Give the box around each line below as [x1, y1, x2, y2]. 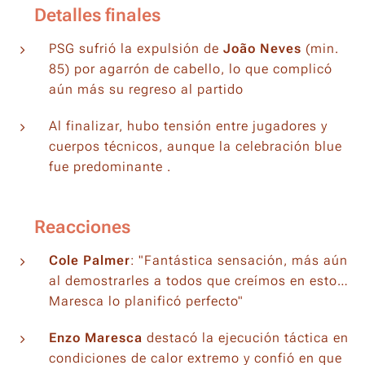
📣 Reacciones [8, 216, 130, 237]
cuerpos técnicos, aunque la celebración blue [49, 138, 342, 154]
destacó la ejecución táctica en [143, 329, 349, 345]
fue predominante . [49, 158, 171, 174]
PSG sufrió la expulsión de [49, 40, 223, 56]
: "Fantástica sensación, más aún [130, 252, 348, 268]
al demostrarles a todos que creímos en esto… [49, 272, 349, 288]
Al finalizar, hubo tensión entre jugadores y [49, 117, 328, 134]
